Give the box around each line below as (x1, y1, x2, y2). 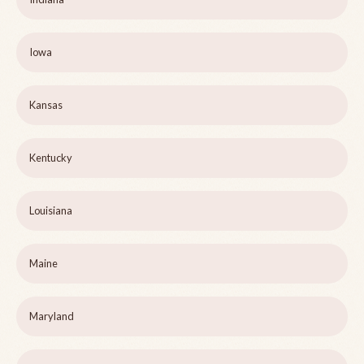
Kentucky (29, 151, 72, 165)
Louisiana (29, 204, 72, 218)
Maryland (29, 310, 74, 323)
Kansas (29, 98, 63, 112)
